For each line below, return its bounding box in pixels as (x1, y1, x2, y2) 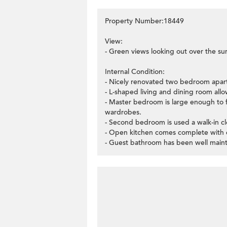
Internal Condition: (105, 67, 165, 77)
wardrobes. (105, 107, 141, 117)
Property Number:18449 (105, 16, 184, 26)
